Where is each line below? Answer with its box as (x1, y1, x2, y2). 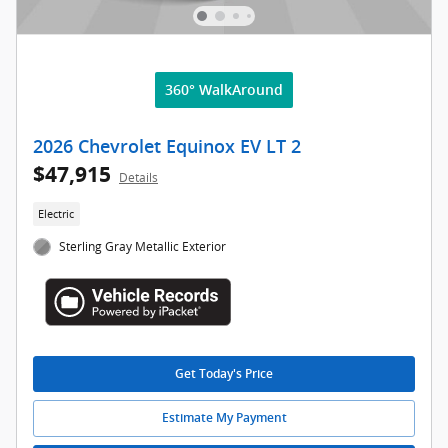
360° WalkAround (165, 82, 283, 99)
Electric (38, 206, 75, 221)
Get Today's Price (175, 366, 273, 381)
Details (119, 169, 158, 187)
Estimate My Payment (161, 411, 287, 426)
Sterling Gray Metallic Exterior (59, 237, 227, 255)
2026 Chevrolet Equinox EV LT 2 (33, 137, 301, 158)
